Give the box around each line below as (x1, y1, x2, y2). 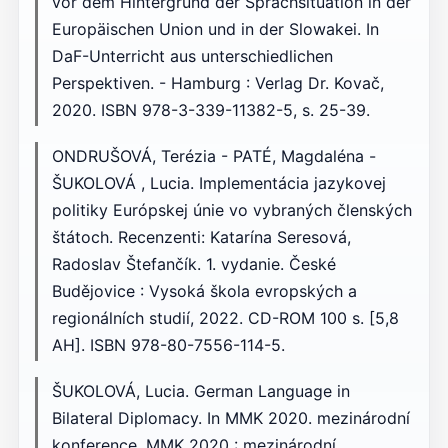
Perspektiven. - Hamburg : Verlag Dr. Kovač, (51, 73, 384, 94)
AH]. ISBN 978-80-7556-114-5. (51, 335, 285, 356)
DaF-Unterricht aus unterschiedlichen (51, 46, 333, 67)
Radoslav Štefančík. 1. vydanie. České (51, 254, 336, 275)
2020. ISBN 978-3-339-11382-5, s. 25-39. (51, 100, 370, 121)
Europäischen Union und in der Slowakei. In (51, 19, 379, 40)
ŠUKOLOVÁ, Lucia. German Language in (51, 381, 350, 402)
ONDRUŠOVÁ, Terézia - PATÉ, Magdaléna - (51, 146, 376, 167)
